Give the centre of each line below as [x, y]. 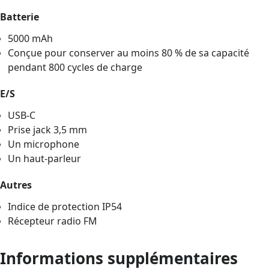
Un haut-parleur [45, 159]
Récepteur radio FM [53, 221]
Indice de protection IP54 [65, 207]
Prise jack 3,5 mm [48, 130]
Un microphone [44, 144]
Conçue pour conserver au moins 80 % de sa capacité [129, 53]
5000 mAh [31, 39]
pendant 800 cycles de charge [75, 68]
